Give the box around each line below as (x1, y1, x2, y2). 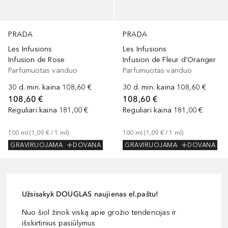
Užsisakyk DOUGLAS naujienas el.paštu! (22, 190, 159, 199)
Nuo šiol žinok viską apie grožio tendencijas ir (22, 208, 177, 217)
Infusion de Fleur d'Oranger (123, 55, 216, 65)
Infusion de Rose (8, 55, 65, 65)
